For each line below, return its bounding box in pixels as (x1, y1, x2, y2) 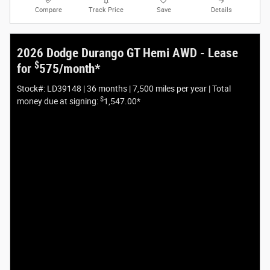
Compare (35, 6, 63, 14)
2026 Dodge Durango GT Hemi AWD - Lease (16, 45, 238, 60)
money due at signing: (16, 96, 100, 107)
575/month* (39, 61, 101, 76)
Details (210, 6, 232, 14)
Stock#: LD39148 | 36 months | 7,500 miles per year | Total (16, 84, 231, 94)
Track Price (89, 6, 124, 14)
